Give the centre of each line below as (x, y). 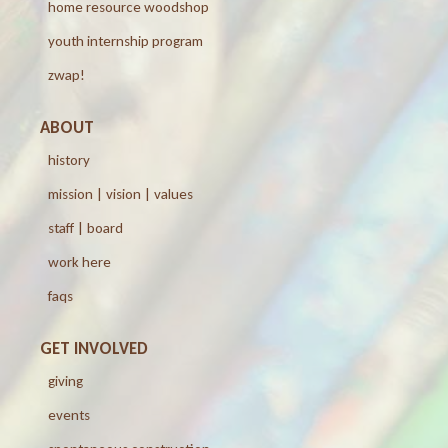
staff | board (85, 227)
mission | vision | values (120, 193)
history (69, 159)
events (69, 414)
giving (65, 380)
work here (79, 261)
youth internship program (125, 40)
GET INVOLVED (94, 348)
